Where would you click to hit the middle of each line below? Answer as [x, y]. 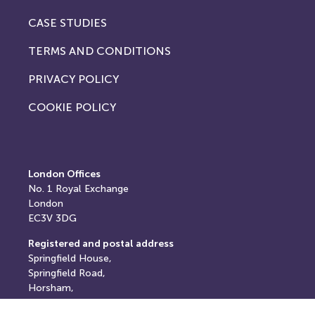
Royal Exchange [92, 189]
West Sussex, [59, 302]
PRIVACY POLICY [73, 79]
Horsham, [51, 288]
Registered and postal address [101, 243]
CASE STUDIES [67, 22]
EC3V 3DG [52, 219]
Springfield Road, [67, 273]
